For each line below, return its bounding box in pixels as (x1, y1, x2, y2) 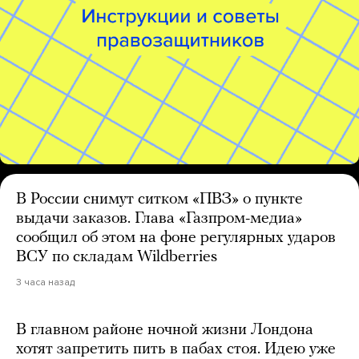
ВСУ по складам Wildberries (16, 248, 217, 265)
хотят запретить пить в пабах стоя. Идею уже (16, 341, 336, 357)
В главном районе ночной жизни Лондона (16, 321, 313, 338)
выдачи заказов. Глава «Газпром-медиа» (16, 210, 302, 227)
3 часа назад (16, 276, 75, 288)
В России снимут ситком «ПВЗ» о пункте (16, 191, 303, 208)
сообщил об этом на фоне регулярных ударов (16, 229, 336, 246)
